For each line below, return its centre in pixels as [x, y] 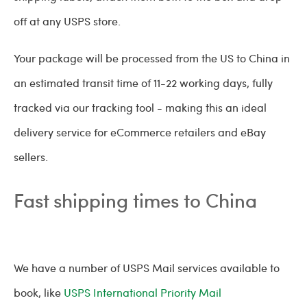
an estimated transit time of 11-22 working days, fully [143, 83]
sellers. [32, 157]
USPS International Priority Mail [143, 293]
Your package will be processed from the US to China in [152, 58]
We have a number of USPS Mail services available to [147, 268]
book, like [39, 293]
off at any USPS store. [69, 21]
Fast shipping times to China [135, 200]
